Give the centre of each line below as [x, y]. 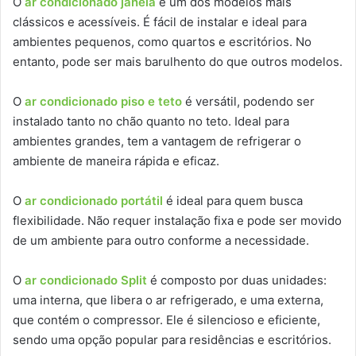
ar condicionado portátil [94, 201]
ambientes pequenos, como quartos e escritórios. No [162, 42]
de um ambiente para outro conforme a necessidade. [161, 241]
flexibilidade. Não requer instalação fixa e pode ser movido [177, 221]
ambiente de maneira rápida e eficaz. [116, 161]
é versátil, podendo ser [248, 102]
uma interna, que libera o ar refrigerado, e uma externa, [168, 300]
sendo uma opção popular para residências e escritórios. [172, 340]
